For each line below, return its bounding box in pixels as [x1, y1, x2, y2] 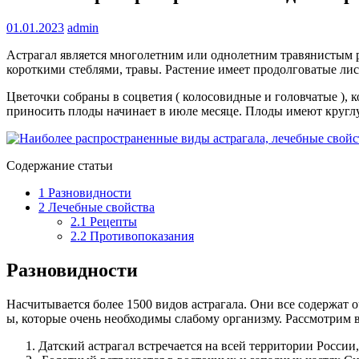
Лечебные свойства [45, 200, 155, 215]
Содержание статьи [6, 159, 113, 173]
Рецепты [87, 215, 137, 229]
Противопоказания [87, 229, 194, 244]
